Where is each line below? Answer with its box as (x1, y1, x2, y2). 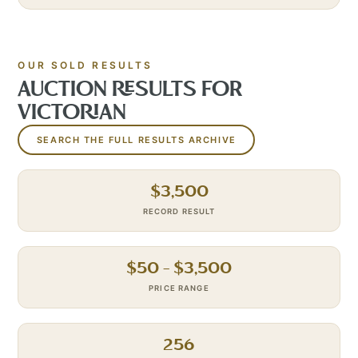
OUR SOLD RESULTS (18, 59, 153, 71)
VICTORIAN (18, 102, 127, 124)
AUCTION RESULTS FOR (18, 79, 244, 101)
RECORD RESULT (142, 207, 216, 216)
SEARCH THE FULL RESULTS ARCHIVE (36, 133, 237, 145)
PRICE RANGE (149, 284, 209, 292)
